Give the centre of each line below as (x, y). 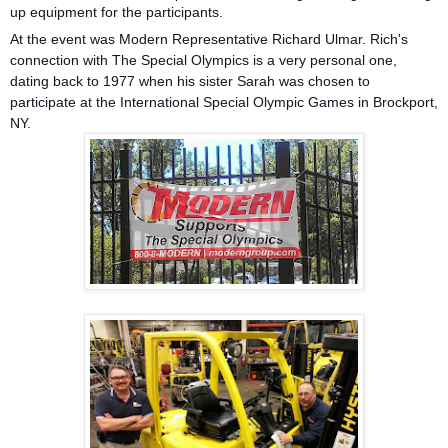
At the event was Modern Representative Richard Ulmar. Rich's (209, 38)
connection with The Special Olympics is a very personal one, (203, 59)
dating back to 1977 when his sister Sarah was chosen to (190, 80)
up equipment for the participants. (116, 11)
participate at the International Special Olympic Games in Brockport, (224, 101)
